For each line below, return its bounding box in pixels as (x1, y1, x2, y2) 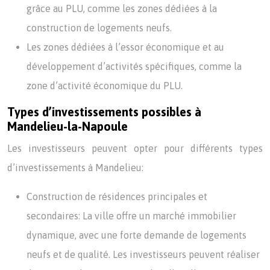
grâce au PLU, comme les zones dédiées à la (27, 3, 217, 14)
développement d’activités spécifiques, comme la (27, 61, 242, 72)
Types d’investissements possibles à (7, 105, 201, 119)
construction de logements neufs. (27, 22, 172, 33)
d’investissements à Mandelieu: (7, 162, 143, 173)
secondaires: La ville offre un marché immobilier (27, 210, 236, 221)
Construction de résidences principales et (27, 191, 207, 202)
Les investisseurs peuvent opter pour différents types (7, 143, 263, 154)
